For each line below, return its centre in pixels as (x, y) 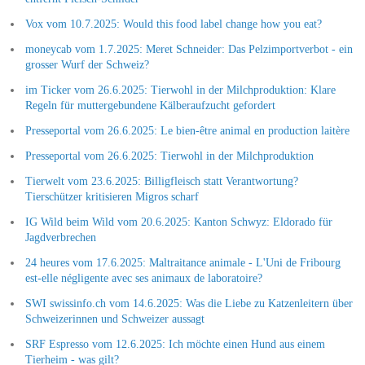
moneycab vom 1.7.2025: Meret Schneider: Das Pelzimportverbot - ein (189, 49)
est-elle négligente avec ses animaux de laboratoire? (143, 278)
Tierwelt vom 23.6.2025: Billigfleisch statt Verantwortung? (161, 181)
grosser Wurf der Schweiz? (87, 64)
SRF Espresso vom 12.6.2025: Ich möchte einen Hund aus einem (175, 344)
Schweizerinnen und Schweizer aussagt (114, 319)
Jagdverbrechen (60, 237)
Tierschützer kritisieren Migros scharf (112, 196)
